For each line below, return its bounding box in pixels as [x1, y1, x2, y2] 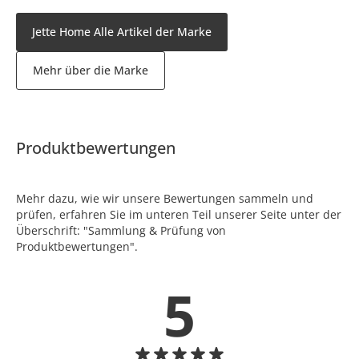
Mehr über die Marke [33, 62, 148, 78]
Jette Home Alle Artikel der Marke [32, 23, 212, 39]
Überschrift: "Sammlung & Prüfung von [16, 222, 226, 238]
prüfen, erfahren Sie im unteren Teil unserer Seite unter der [16, 206, 341, 222]
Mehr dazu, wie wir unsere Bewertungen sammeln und [16, 190, 313, 206]
